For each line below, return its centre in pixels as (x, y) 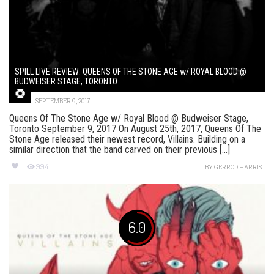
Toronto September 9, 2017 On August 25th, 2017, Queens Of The (135, 129)
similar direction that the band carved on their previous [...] (120, 150)
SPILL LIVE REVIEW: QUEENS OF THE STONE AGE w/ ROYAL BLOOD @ (131, 72)
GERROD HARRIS (238, 168)
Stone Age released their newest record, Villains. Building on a (127, 139)
